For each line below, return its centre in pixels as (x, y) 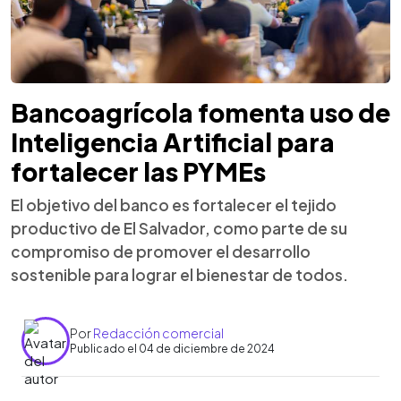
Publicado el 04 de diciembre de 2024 (172, 349)
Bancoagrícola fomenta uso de (200, 112)
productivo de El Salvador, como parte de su (179, 228)
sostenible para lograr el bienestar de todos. (179, 274)
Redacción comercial (158, 333)
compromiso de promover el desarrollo (161, 251)
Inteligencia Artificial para (173, 141)
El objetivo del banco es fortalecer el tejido (174, 205)
